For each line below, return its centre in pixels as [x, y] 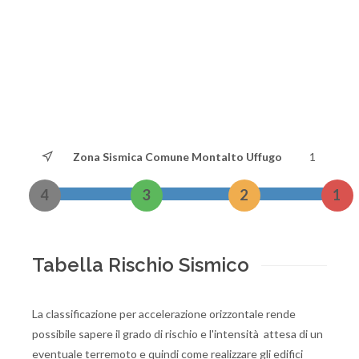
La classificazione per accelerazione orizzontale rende [164, 314]
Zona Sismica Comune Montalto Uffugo [177, 157]
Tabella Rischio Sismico [141, 265]
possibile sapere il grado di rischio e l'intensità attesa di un [177, 334]
